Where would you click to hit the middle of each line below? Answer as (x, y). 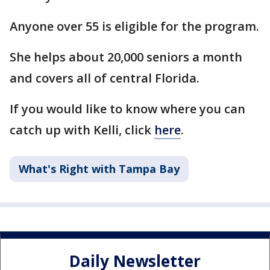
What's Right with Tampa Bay (99, 168)
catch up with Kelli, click (82, 130)
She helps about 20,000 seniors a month (126, 57)
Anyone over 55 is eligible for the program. (134, 26)
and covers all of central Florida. (105, 78)
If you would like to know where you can (127, 108)
